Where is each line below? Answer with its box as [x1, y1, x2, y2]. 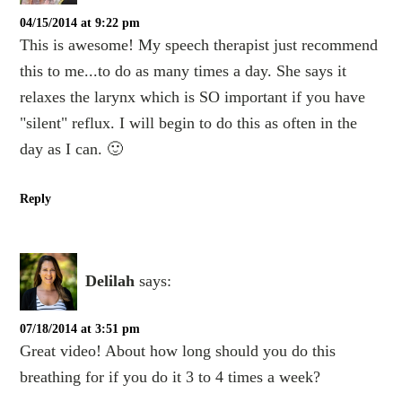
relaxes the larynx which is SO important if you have [20, 87, 366, 106]
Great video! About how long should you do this [20, 341, 336, 360]
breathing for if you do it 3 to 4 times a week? [20, 367, 321, 386]
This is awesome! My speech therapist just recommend [20, 35, 379, 54]
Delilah [85, 272, 135, 291]
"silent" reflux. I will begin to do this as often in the [20, 113, 358, 132]
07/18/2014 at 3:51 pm [20, 321, 141, 336]
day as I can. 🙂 [20, 139, 124, 158]
